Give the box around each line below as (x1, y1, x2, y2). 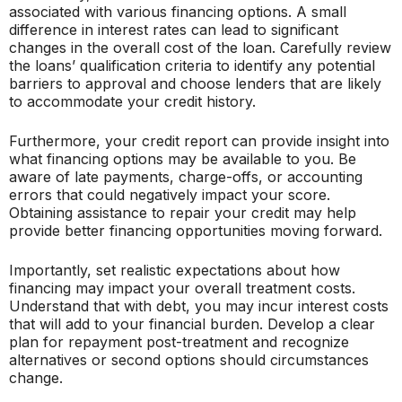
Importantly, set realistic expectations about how (9, 261, 340, 279)
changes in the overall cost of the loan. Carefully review (9, 39, 391, 57)
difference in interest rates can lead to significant (9, 21, 338, 39)
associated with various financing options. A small (9, 3, 346, 21)
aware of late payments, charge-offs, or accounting (9, 168, 363, 186)
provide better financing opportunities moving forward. (9, 222, 382, 240)
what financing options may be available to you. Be (9, 150, 356, 168)
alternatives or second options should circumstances (9, 351, 369, 369)
